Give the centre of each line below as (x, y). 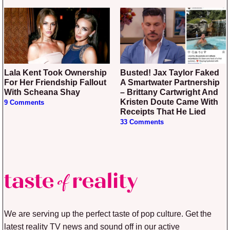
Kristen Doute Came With (169, 102)
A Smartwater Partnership (170, 82)
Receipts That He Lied (163, 111)
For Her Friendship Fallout (55, 82)
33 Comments (142, 122)
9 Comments (24, 102)
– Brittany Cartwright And (169, 92)
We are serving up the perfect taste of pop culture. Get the (108, 214)
